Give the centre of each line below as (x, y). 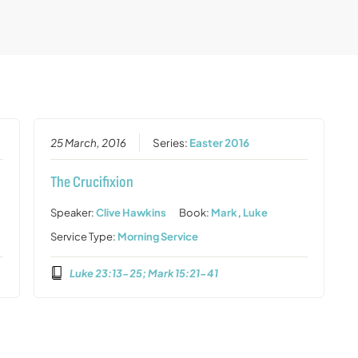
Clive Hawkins (131, 212)
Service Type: (84, 236)
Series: (171, 142)
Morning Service (157, 236)
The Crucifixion (91, 182)
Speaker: (73, 212)
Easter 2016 (219, 142)
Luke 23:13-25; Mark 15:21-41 (144, 273)
